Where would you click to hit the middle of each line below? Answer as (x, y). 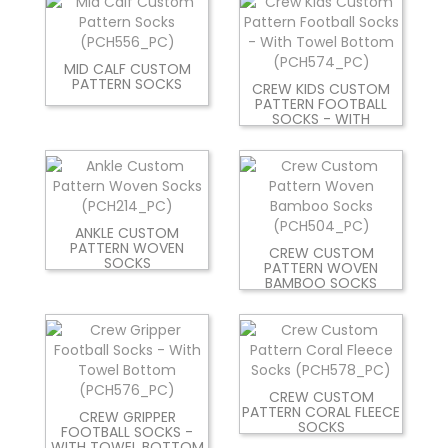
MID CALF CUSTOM (127, 68)
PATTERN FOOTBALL (321, 103)
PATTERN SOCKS (127, 83)
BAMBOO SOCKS (321, 282)
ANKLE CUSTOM (127, 232)
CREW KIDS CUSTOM (321, 88)
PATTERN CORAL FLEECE (321, 411)
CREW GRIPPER (127, 416)
